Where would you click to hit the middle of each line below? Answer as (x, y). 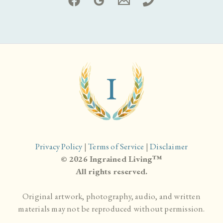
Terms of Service (116, 147)
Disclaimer (169, 147)
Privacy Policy (59, 147)
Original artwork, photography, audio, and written (111, 196)
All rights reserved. (111, 171)
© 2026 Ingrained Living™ (111, 159)
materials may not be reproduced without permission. (111, 209)
